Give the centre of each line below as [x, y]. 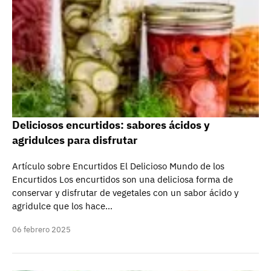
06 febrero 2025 [41, 230]
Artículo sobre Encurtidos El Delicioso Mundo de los [118, 166]
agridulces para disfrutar [75, 140]
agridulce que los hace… [62, 206]
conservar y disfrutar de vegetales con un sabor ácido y [125, 193]
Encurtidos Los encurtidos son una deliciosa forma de [122, 179]
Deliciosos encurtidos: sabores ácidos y [111, 125]
